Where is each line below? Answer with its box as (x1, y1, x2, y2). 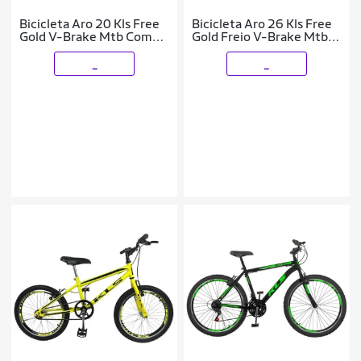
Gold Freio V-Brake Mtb (192, 29, 329, 45)
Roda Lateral (19, 42, 93, 58)
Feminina (192, 42, 246, 58)
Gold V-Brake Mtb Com (19, 29, 153, 45)
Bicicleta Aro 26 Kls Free (192, 16, 333, 32)
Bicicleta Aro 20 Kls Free (19, 16, 160, 32)
